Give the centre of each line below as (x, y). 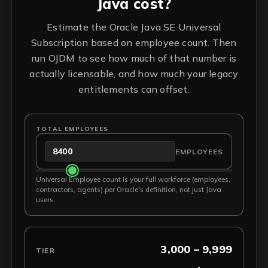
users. (45, 200)
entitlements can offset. (134, 89)
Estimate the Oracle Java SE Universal (134, 27)
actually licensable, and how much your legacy (134, 74)
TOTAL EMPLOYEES (72, 129)
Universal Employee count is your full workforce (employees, (133, 179)
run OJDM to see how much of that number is (134, 58)
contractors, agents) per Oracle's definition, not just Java (129, 189)
